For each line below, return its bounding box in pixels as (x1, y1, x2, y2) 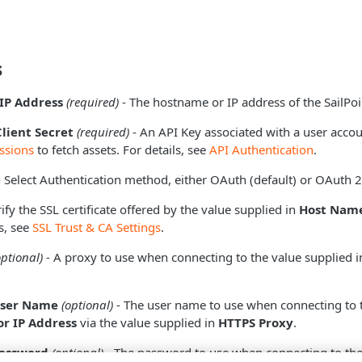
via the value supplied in (77, 314, 218, 330)
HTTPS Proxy (218, 314, 293, 330)
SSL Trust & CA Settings (32, 219, 161, 235)
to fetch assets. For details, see (34, 141, 209, 158)
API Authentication (209, 141, 314, 158)
